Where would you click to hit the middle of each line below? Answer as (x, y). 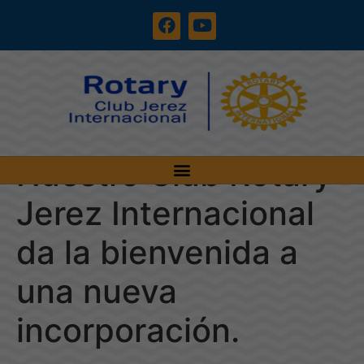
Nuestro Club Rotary (174, 174)
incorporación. (128, 330)
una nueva (97, 291)
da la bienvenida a (157, 252)
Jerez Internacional (165, 213)
